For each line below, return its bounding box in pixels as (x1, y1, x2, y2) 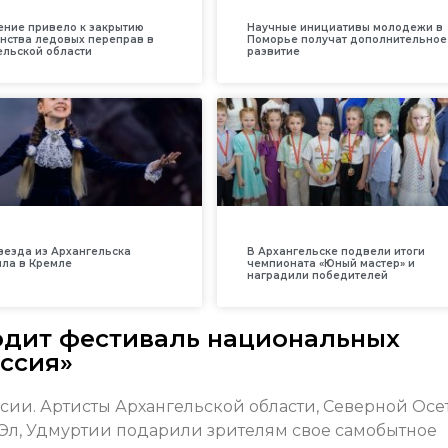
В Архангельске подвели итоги (246, 244, 425, 258)
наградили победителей (246, 268, 388, 282)
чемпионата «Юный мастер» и (246, 256, 415, 270)
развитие (246, 44, 300, 58)
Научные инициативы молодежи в (246, 20, 443, 34)
